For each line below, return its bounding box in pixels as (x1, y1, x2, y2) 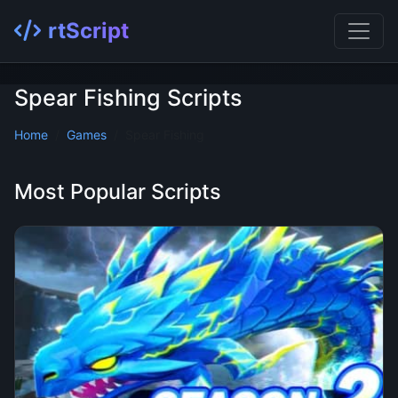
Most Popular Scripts (14, 179, 221, 204)
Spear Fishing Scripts (14, 84, 243, 111)
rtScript (48, 18, 129, 44)
